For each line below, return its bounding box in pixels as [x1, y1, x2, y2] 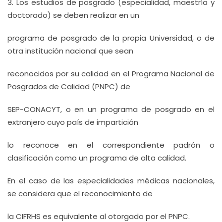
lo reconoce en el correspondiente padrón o [7, 140, 215, 150]
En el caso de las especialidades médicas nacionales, [7, 175, 215, 186]
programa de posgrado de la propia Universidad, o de [7, 33, 215, 43]
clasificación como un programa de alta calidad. [7, 153, 186, 163]
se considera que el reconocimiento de [7, 188, 153, 199]
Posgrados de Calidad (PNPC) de [7, 81, 130, 92]
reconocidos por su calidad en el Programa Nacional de [7, 68, 215, 79]
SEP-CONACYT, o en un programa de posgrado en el [7, 104, 215, 114]
